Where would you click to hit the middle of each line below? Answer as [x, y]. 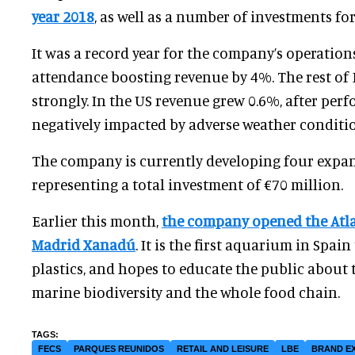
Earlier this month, [97, 221]
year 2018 [63, 17]
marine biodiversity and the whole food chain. [186, 292]
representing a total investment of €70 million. [187, 185]
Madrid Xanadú [84, 245]
